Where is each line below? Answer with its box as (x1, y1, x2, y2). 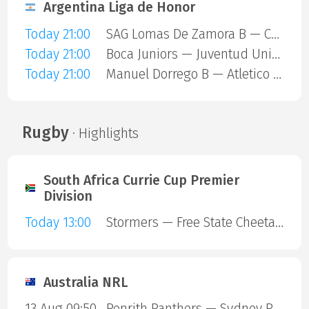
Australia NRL (43, 274, 128, 290)
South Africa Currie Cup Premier (43, 172, 239, 189)
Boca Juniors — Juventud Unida (271, 46, 280, 62)
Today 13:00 (24, 215, 91, 231)
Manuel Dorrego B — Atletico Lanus (272, 66, 281, 82)
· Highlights (68, 125, 139, 141)
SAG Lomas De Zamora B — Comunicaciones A (270, 26, 279, 42)
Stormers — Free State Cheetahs (275, 215, 283, 231)
